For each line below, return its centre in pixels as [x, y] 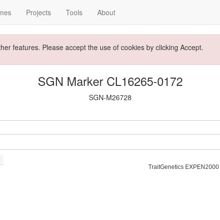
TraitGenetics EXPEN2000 [184, 167]
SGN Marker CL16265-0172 [110, 81]
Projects [39, 12]
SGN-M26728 [110, 97]
